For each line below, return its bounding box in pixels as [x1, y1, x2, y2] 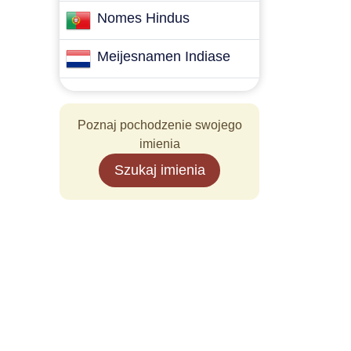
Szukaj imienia [114, 162, 205, 178]
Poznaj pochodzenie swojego [77, 118, 242, 132]
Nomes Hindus [97, 10, 190, 26]
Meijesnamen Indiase [97, 49, 230, 64]
